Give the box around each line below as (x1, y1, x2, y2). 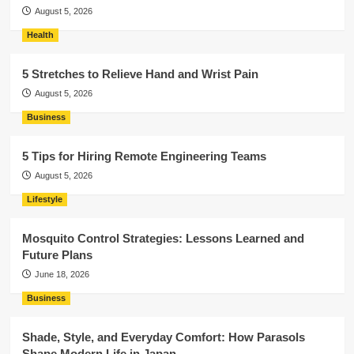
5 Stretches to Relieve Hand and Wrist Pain (21, 67, 258, 81)
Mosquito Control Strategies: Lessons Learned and (21, 232, 304, 245)
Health (26, 30, 54, 40)
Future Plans (21, 248, 92, 262)
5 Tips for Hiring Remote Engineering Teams (21, 149, 266, 163)
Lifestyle (26, 194, 62, 204)
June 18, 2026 (34, 269, 89, 279)
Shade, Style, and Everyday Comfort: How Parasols (21, 330, 305, 344)
